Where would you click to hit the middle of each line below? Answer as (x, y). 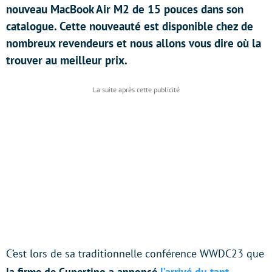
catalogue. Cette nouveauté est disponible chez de (130, 26)
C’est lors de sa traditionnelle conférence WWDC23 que (135, 253)
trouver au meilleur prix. (67, 60)
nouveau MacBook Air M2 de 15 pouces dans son (125, 9)
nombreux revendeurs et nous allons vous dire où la (134, 43)
